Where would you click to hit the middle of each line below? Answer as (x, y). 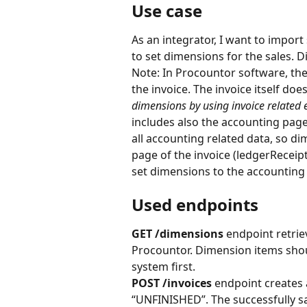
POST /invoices (172, 283)
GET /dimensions (179, 234)
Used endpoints (195, 205)
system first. (163, 267)
